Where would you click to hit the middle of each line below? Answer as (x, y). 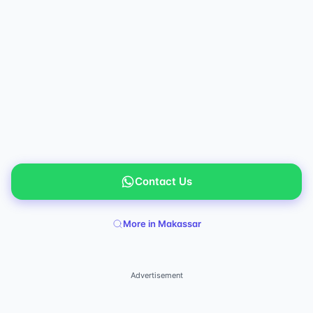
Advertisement (156, 275)
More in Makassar (162, 223)
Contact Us (163, 181)
